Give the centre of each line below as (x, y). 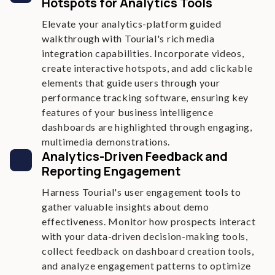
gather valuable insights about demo (126, 207)
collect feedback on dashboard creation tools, (148, 251)
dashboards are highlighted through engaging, (147, 127)
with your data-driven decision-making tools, (145, 236)
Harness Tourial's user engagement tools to (141, 192)
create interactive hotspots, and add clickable (147, 68)
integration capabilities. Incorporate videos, (143, 53)
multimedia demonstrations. (106, 141)
